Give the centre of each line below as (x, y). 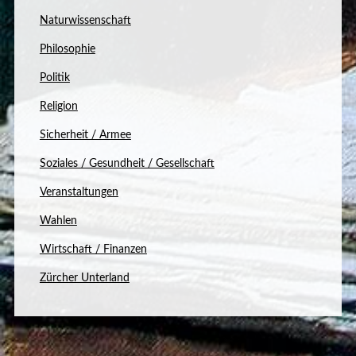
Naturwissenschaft (85, 20)
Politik (54, 77)
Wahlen (58, 221)
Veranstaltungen (79, 192)
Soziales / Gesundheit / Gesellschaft (127, 163)
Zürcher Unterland (84, 278)
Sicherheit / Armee (85, 135)
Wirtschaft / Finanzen (93, 249)
